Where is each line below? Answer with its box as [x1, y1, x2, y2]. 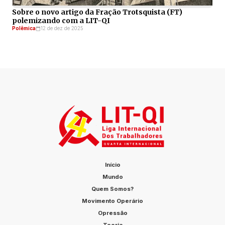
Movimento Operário [82, 197, 143, 205]
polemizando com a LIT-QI [12, 16, 110, 26]
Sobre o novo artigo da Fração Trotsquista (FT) [12, 8, 182, 17]
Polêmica [12, 26, 36, 32]
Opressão [97, 209, 128, 217]
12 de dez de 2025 [41, 26, 83, 32]
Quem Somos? [91, 185, 134, 193]
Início [104, 161, 121, 169]
